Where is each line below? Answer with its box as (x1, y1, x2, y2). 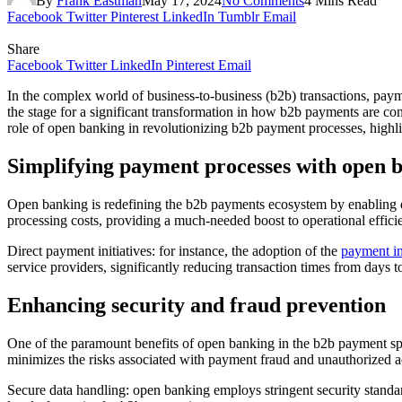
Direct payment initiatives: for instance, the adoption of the (7, 242, 341, 258)
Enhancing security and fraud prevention (7, 293, 386, 317)
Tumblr (218, 8, 259, 24)
